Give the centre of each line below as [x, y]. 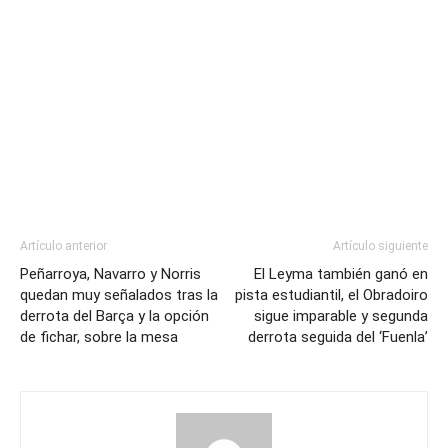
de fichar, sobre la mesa [99, 336]
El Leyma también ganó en [341, 273]
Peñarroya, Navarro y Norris [110, 273]
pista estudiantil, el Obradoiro [331, 294]
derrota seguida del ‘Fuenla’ [338, 336]
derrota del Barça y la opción [114, 315]
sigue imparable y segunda [341, 315]
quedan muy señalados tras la [119, 294]
